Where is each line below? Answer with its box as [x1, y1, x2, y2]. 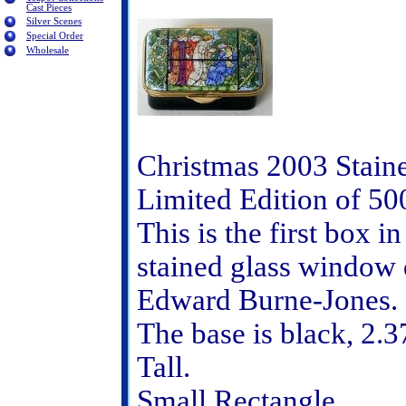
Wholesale [26, 45, 69, 55]
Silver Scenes [26, 16, 82, 26]
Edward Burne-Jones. [137, 284, 398, 316]
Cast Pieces [26, 3, 72, 13]
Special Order [26, 31, 83, 41]
